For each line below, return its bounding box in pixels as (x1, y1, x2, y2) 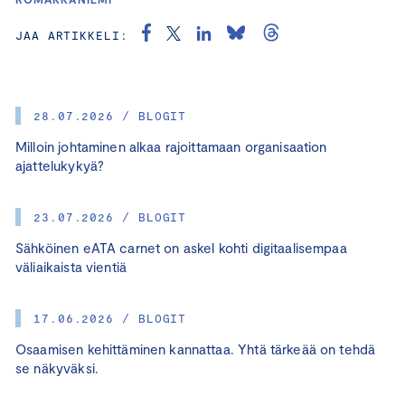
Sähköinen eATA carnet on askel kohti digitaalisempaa (15, 239, 347, 256)
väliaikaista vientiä (15, 258, 127, 275)
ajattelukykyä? (15, 156, 105, 174)
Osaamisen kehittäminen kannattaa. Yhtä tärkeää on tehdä (15, 340, 376, 357)
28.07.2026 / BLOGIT (33, 108, 187, 123)
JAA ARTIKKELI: (15, 27, 128, 42)
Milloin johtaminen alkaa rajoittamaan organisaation (15, 137, 327, 155)
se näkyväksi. (15, 359, 99, 376)
